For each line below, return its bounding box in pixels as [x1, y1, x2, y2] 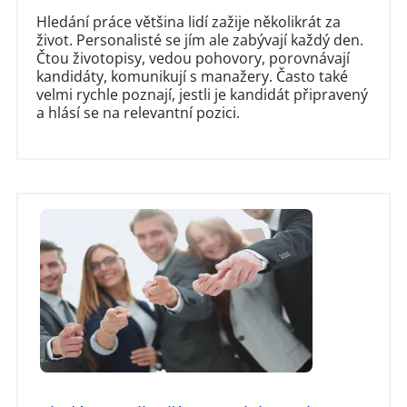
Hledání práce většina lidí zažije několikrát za [36, 11, 341, 32]
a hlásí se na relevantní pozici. [36, 102, 240, 123]
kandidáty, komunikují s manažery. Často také [36, 65, 348, 86]
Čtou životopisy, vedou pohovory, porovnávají [36, 47, 350, 68]
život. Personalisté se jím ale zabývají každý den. [36, 29, 363, 50]
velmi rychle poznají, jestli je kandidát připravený [36, 84, 368, 104]
